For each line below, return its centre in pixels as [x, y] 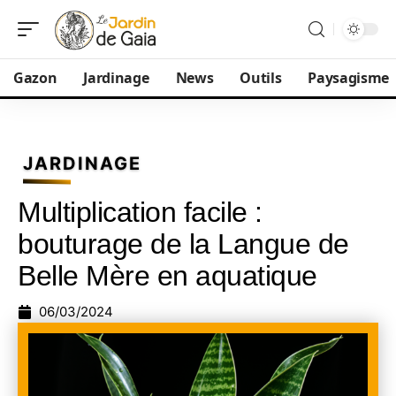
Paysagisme [349, 78]
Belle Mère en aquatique [168, 276]
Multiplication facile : [140, 212]
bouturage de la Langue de [183, 244]
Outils [261, 78]
